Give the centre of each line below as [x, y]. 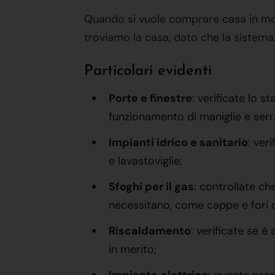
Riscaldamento [150, 231]
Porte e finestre [150, 98]
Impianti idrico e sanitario [178, 142]
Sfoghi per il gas [151, 187]
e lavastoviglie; [145, 161]
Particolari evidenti [148, 71]
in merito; [133, 249]
